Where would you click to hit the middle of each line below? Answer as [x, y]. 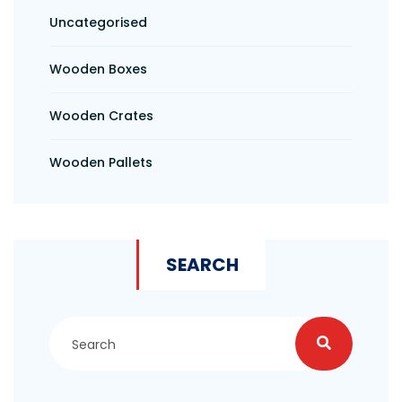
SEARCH [202, 265]
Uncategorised [98, 22]
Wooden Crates [101, 116]
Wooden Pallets [101, 162]
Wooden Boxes [98, 69]
